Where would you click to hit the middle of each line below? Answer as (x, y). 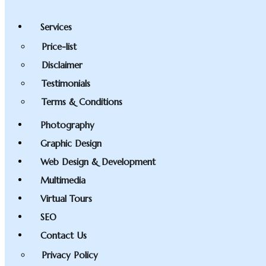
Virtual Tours (66, 198)
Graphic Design (71, 143)
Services (56, 26)
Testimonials (66, 83)
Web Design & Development (98, 161)
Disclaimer (62, 65)
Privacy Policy (70, 255)
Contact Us (64, 235)
